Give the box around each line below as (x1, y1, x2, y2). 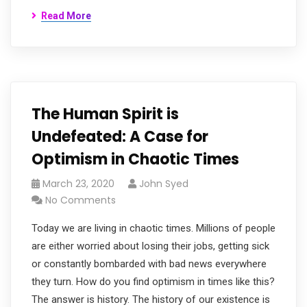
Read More (41, 10, 91, 21)
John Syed (139, 177, 188, 191)
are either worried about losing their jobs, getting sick (32, 240, 269, 252)
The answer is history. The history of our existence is (32, 293, 270, 306)
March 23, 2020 (42, 177, 114, 191)
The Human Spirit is (32, 103, 179, 125)
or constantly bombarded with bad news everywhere (32, 258, 267, 270)
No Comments (45, 193, 116, 207)
